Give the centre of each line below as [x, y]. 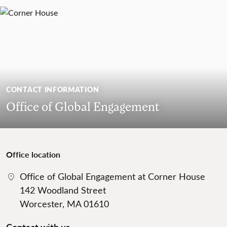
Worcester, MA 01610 [64, 204]
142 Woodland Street [63, 190]
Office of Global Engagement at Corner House [112, 177]
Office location [33, 155]
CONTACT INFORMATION [53, 89]
